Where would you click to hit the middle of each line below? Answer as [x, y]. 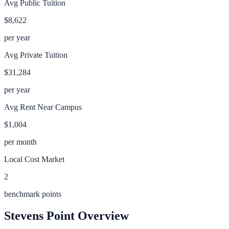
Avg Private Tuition [36, 55]
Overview [102, 215]
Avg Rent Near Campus [43, 107]
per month [20, 142]
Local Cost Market [34, 159]
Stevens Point [39, 215]
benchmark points [33, 194]
